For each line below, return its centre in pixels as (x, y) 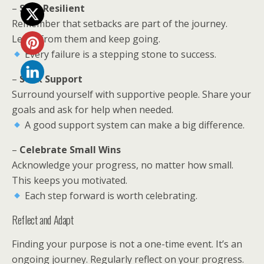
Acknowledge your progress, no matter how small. (123, 165)
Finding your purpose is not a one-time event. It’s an (127, 244)
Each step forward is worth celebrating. (110, 196)
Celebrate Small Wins (70, 150)
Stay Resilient (52, 8)
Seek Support (51, 79)
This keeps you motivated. (70, 180)
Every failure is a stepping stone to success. (120, 54)
